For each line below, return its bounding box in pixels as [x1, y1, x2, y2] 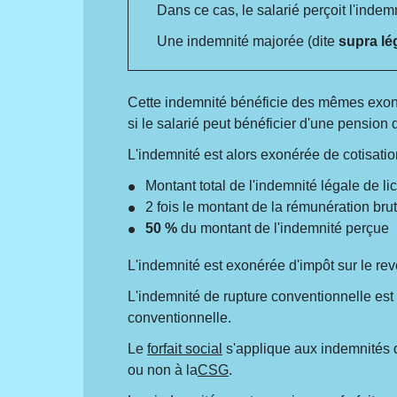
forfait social [147, 340, 223, 356]
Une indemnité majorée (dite [157, 34, 339, 50]
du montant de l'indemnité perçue [177, 220, 390, 236]
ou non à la [128, 362, 198, 378]
